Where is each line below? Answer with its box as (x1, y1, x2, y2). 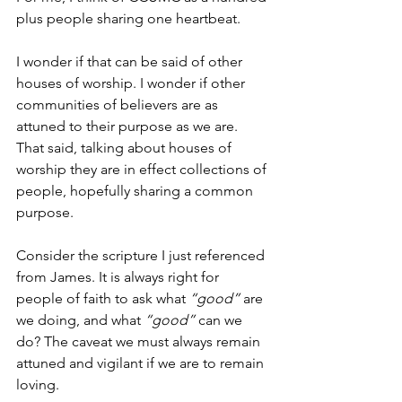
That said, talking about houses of (16, 139, 235, 156)
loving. (16, 376, 63, 393)
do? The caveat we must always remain (16, 333, 264, 350)
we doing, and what (16, 311, 144, 328)
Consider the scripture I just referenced (16, 247, 268, 264)
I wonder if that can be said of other (16, 53, 246, 70)
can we (195, 311, 246, 328)
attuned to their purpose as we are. (16, 118, 245, 135)
